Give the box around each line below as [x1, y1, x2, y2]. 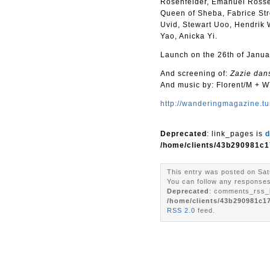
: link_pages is [207, 130, 265, 138]
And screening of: [160, 69, 230, 78]
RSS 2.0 [167, 207, 195, 214]
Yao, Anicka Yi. [160, 32, 218, 40]
